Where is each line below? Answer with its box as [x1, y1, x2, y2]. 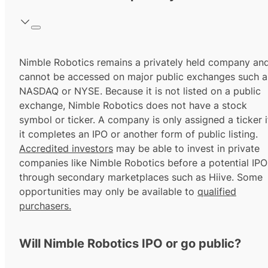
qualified [197, 185, 236, 198]
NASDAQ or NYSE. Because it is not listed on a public [19, 85, 261, 98]
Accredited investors [19, 142, 113, 155]
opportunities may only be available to [19, 185, 197, 198]
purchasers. [19, 200, 71, 212]
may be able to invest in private [113, 142, 260, 155]
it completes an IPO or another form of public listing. [19, 128, 258, 141]
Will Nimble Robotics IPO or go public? [19, 236, 241, 251]
